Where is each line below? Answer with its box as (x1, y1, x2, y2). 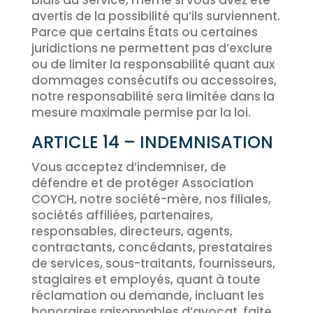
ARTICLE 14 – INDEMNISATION (31, 131, 273, 154)
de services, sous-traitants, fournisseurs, (31, 255, 275, 272)
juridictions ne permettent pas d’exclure (31, 40, 272, 57)
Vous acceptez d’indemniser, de (31, 159, 226, 175)
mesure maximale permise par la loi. (31, 104, 251, 121)
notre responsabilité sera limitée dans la (31, 88, 275, 105)
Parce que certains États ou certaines (31, 24, 258, 41)
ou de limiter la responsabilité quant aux (31, 56, 275, 73)
